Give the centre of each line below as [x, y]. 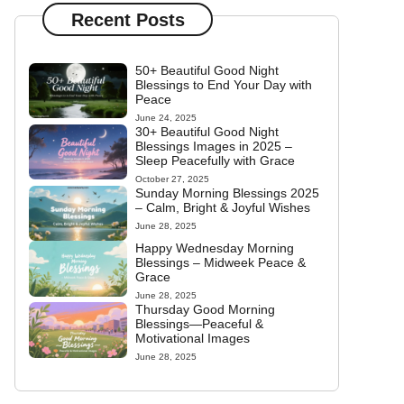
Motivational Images [192, 339]
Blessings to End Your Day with [223, 85]
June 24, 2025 [165, 118]
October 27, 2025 [172, 179]
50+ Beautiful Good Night [207, 70]
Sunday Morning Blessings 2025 [227, 193]
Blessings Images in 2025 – [213, 146]
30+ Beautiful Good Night [207, 132]
